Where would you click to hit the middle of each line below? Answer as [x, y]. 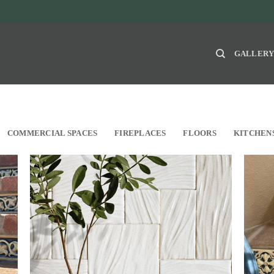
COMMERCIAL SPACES [52, 133]
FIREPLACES [140, 133]
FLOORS [200, 133]
